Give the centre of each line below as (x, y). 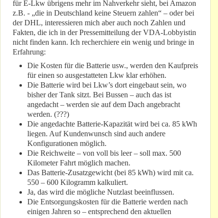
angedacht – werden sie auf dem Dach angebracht (104, 105)
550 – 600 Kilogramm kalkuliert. (78, 182)
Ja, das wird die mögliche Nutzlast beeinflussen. (101, 192)
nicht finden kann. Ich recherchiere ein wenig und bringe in (103, 42)
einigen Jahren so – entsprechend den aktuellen (99, 212)
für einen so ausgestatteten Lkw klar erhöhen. (97, 75)
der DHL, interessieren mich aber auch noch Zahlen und (99, 23)
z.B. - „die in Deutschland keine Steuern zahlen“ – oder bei (103, 13)
